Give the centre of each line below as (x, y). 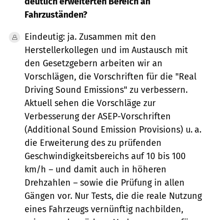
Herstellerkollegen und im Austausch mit (106, 50)
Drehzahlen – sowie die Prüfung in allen (104, 183)
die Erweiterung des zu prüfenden (93, 143)
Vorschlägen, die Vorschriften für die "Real (110, 77)
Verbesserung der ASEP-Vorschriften (97, 117)
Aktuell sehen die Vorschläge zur (90, 103)
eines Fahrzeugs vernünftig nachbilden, (104, 209)
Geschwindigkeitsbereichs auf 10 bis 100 (105, 156)
